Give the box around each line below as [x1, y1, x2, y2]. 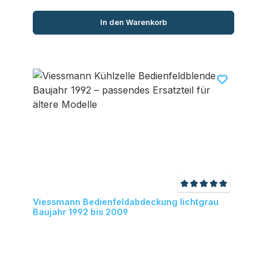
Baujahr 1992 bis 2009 [32, 207, 128, 218]
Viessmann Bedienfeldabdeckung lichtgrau [32, 197, 219, 207]
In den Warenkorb [100, 18, 167, 27]
